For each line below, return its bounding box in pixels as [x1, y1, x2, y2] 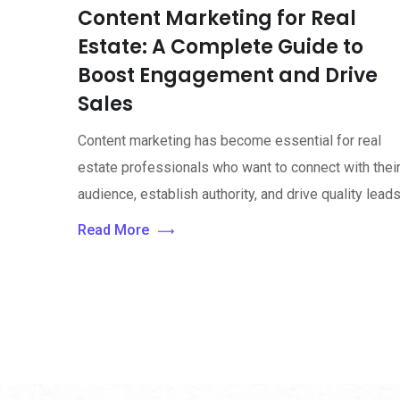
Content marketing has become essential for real [78, 132, 381, 150]
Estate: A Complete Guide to [78, 33, 363, 62]
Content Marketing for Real [78, 4, 356, 33]
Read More [78, 221, 149, 239]
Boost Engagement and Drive [78, 62, 378, 90]
